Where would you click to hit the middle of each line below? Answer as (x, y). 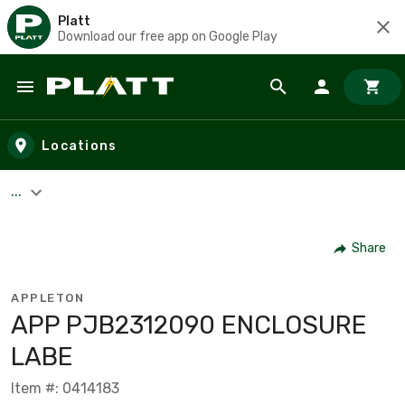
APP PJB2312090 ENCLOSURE (189, 325)
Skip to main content (95, 104)
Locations (80, 146)
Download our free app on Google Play (168, 36)
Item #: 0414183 (65, 388)
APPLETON (47, 297)
